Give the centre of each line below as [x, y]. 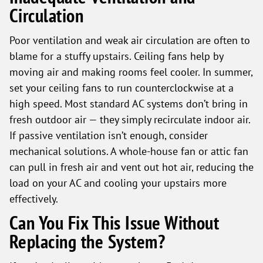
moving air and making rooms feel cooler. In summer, [131, 72]
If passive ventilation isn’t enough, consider [109, 135]
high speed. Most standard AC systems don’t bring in [129, 103]
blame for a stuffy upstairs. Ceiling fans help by [116, 56]
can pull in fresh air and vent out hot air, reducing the [131, 167]
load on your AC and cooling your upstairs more [118, 183]
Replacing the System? [87, 242]
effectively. [34, 198]
